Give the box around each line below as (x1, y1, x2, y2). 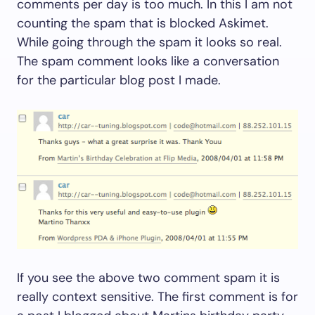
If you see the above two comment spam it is (17, 269, 280, 287)
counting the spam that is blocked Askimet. (17, 15, 269, 32)
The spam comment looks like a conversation (17, 53, 279, 70)
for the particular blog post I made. (17, 72, 221, 89)
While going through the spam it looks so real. (17, 34, 282, 51)
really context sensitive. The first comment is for (17, 288, 298, 306)
